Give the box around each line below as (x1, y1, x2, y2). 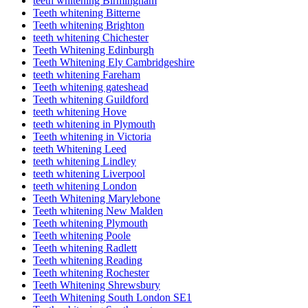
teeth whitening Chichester (33, 32, 148, 44)
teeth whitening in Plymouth (33, 118, 155, 131)
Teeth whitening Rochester (33, 267, 149, 279)
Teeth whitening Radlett (33, 242, 137, 254)
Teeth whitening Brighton (33, 19, 144, 32)
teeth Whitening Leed (33, 143, 126, 155)
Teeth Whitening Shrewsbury (33, 279, 160, 291)
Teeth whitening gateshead (33, 81, 148, 93)
